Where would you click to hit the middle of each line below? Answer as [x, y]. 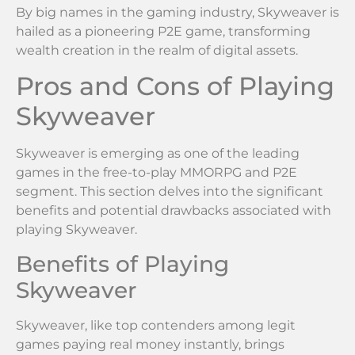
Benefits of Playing [122, 263]
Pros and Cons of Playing [175, 86]
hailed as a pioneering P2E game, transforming [163, 31]
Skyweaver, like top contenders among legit [156, 325]
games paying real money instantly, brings [150, 344]
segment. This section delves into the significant [170, 192]
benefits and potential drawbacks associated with [174, 211]
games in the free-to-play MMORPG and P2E [157, 173]
